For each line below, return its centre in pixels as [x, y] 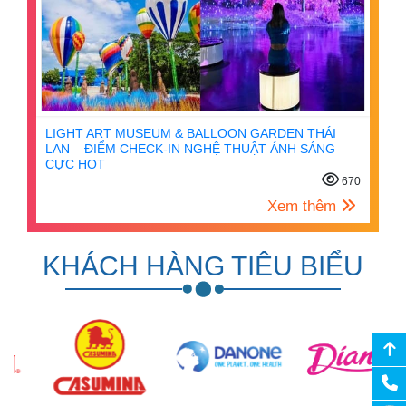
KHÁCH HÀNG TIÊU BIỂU [203, 266]
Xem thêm [304, 206]
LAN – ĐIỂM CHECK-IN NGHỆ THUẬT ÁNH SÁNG [190, 148]
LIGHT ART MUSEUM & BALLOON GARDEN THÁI [191, 133]
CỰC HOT [75, 164]
